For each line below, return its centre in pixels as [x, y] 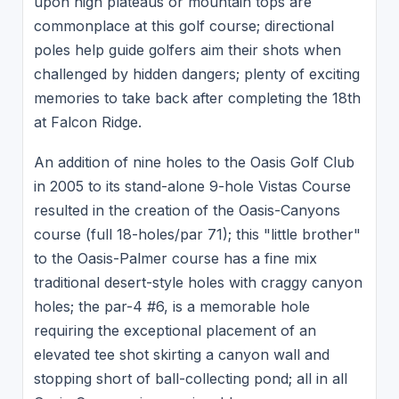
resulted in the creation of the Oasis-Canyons [187, 211]
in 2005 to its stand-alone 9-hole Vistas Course [192, 187]
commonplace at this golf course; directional [183, 25]
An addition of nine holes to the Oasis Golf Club [194, 163]
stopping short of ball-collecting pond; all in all [190, 379]
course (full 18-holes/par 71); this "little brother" [197, 235]
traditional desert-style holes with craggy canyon [198, 283]
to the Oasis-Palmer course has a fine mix [175, 259]
